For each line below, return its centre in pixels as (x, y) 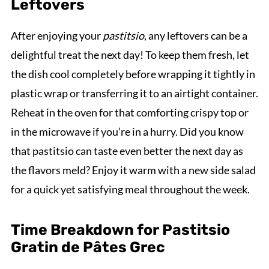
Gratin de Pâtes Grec (88, 247)
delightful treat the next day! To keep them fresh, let (130, 54)
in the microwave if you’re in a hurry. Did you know (127, 131)
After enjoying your (56, 35)
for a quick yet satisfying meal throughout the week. (130, 189)
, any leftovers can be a (195, 35)
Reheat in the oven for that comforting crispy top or (129, 112)
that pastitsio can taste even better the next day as (127, 150)
